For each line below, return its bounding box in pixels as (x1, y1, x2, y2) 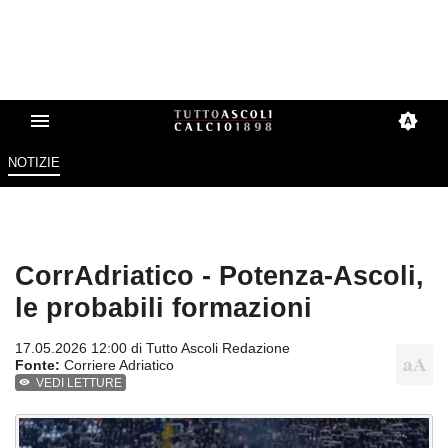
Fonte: (15, 357, 60, 374)
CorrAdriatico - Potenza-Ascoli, (15, 260, 424, 292)
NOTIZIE (7, 155, 60, 171)
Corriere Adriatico (60, 357, 174, 374)
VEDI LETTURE (36, 376, 123, 391)
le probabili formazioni (15, 292, 312, 324)
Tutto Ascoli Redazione (146, 340, 290, 357)
